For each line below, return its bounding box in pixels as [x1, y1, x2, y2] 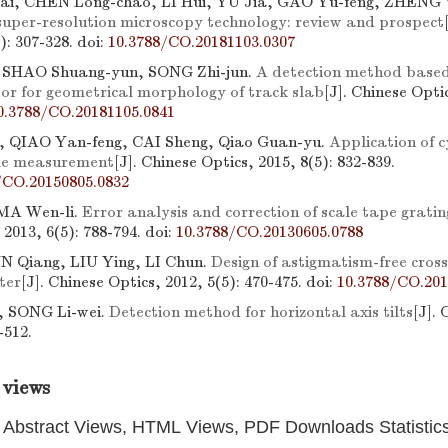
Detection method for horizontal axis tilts [109, 303, 413, 321]
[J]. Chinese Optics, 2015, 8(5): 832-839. [114, 153, 395, 171]
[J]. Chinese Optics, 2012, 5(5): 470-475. [21, 273, 306, 291]
